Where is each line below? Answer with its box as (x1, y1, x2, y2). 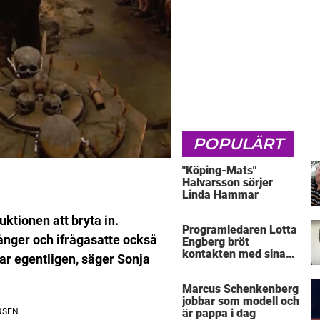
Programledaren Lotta (182, 223, 297, 237)
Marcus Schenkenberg (182, 282, 299, 296)
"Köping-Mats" (182, 163, 256, 177)
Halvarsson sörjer (182, 175, 273, 189)
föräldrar (182, 259, 228, 274)
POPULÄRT (193, 134, 283, 154)
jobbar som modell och (182, 294, 299, 309)
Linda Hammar (182, 187, 259, 201)
